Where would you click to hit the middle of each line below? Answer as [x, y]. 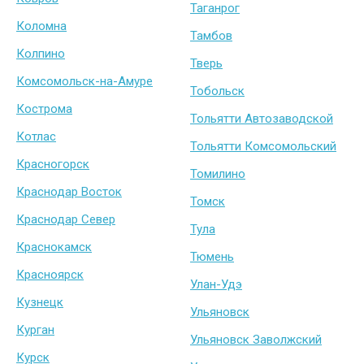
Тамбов [211, 36]
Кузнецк [40, 303]
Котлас [36, 137]
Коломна [41, 26]
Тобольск [217, 91]
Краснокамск [54, 247]
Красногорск [53, 165]
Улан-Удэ [216, 285]
